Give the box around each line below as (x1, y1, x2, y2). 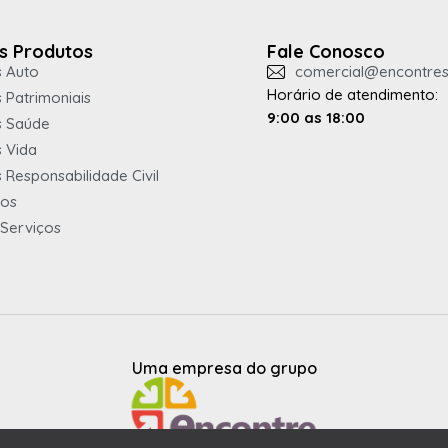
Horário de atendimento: (267, 85, 438, 105)
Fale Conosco (267, 40, 385, 64)
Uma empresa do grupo (131, 358, 317, 379)
